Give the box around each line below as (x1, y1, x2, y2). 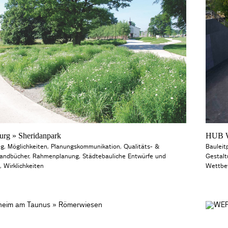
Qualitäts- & (123, 144, 159, 150)
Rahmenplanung (32, 153, 79, 160)
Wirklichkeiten (3, 163, 44, 169)
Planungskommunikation (50, 144, 120, 150)
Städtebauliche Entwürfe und (82, 153, 166, 160)
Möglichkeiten (7, 144, 47, 150)
